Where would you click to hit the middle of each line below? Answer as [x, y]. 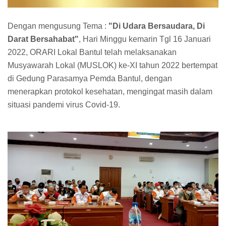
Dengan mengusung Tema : [58, 26]
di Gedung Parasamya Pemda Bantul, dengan [90, 78]
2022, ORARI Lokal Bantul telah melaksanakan [92, 52]
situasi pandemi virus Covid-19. [64, 104]
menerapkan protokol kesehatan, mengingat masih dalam [110, 91]
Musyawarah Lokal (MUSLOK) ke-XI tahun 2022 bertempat [112, 65]
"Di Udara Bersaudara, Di [157, 26]
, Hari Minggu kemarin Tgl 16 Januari [145, 39]
